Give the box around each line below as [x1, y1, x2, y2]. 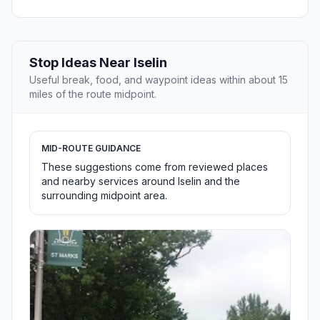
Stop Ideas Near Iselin [29, 55, 167, 71]
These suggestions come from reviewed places [41, 161, 268, 174]
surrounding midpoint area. [41, 189, 167, 202]
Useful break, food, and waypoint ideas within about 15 [29, 74, 288, 86]
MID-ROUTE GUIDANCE [41, 143, 141, 154]
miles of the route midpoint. [29, 88, 156, 101]
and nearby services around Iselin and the [41, 175, 240, 188]
